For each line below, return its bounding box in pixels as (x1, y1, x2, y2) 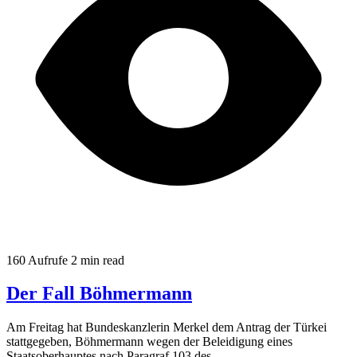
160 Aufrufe (6, 253, 68, 267)
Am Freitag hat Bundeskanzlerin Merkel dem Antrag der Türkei (6, 320, 327, 335)
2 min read (71, 253, 124, 267)
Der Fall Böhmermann (6, 283, 192, 304)
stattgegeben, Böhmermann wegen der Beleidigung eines (6, 335, 292, 349)
